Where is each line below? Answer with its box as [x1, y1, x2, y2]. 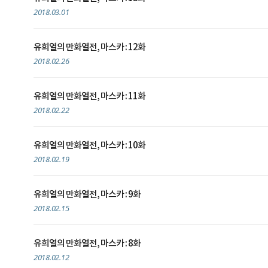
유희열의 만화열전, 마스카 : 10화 [33, 141, 145, 151]
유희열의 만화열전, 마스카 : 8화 [33, 239, 141, 249]
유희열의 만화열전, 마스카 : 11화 [33, 92, 145, 102]
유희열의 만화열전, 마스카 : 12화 [33, 42, 145, 53]
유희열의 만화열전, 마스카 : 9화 [33, 190, 141, 200]
